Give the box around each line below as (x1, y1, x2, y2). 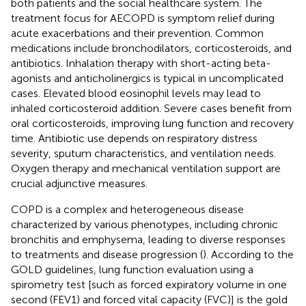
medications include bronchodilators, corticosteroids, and (11, 41, 292, 55)
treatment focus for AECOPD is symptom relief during (11, 11, 275, 25)
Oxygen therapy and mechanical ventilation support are (11, 161, 281, 175)
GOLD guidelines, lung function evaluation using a (11, 262, 253, 276)
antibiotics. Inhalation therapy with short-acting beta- (11, 56, 271, 70)
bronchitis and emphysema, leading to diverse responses (11, 232, 286, 246)
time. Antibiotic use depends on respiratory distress (11, 131, 258, 145)
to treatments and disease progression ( (11, 247, 203, 261)
